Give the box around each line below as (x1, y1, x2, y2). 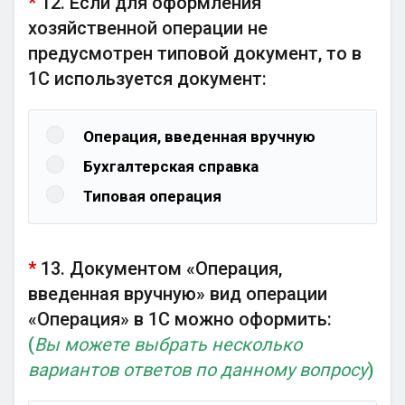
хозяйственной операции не (28, 17, 268, 39)
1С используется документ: (28, 68, 267, 89)
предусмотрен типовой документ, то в (28, 42, 362, 64)
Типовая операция (83, 187, 221, 205)
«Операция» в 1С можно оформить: (28, 308, 332, 330)
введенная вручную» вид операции (28, 283, 327, 305)
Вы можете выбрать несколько (34, 334, 302, 355)
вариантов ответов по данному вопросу (28, 359, 367, 381)
